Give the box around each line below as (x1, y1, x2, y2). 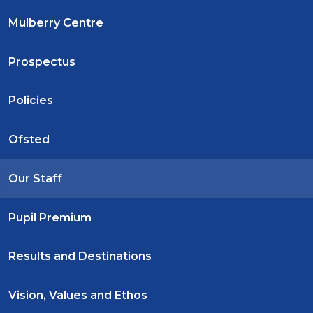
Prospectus (8, 54, 75, 68)
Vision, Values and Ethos (8, 289, 147, 303)
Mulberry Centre (8, 15, 103, 29)
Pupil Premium (8, 210, 92, 224)
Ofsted (8, 133, 50, 147)
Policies (8, 94, 53, 108)
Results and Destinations (8, 249, 152, 263)
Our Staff (8, 171, 62, 185)
